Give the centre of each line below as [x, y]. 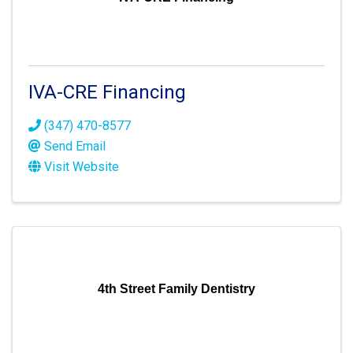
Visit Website [82, 167]
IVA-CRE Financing [107, 92]
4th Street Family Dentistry [176, 289]
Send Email [75, 146]
